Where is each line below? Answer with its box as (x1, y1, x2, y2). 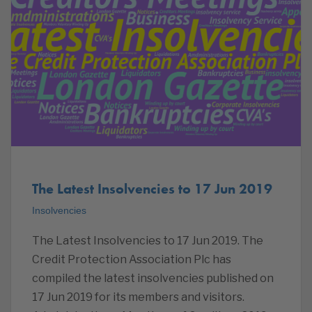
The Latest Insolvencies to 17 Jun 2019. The (32, 233, 263, 247)
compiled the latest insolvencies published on (32, 271, 274, 285)
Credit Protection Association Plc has (32, 252, 231, 266)
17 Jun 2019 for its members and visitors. (32, 290, 244, 304)
